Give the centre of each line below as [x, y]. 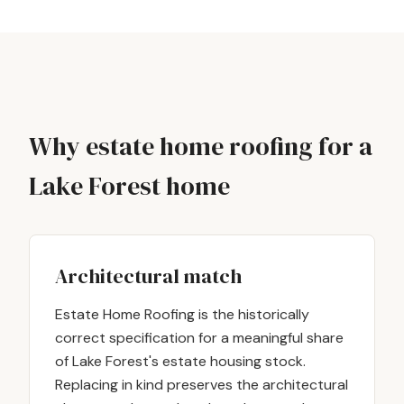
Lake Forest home [129, 186]
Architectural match [148, 276]
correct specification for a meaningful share [199, 338]
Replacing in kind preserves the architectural [202, 385]
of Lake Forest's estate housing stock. [180, 361]
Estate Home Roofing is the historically [182, 314]
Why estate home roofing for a [201, 146]
